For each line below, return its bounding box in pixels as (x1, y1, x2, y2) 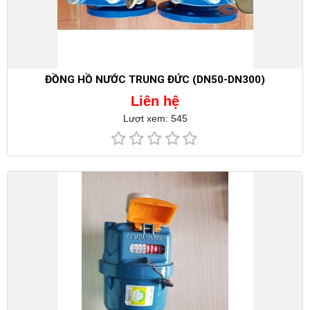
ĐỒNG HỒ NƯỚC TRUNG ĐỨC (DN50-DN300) (45, 73, 265, 86)
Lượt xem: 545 (122, 113, 188, 125)
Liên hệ (131, 93, 179, 109)
